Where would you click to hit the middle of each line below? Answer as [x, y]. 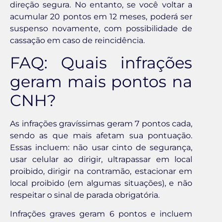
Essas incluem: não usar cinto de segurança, [101, 148]
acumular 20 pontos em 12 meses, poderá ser [101, 16]
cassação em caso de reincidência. [77, 40]
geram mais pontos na [101, 82]
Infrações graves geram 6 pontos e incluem [101, 214]
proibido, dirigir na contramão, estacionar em [101, 171]
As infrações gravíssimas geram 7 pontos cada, [101, 124]
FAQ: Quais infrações [101, 63]
